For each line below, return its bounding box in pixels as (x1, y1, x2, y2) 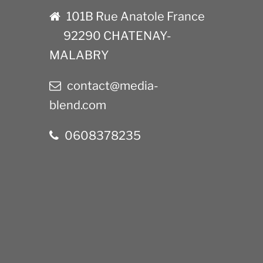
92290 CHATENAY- (63, 28, 171, 43)
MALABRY (49, 48, 109, 62)
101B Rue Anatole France (66, 9, 205, 23)
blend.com (49, 97, 106, 112)
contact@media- (67, 78, 159, 93)
